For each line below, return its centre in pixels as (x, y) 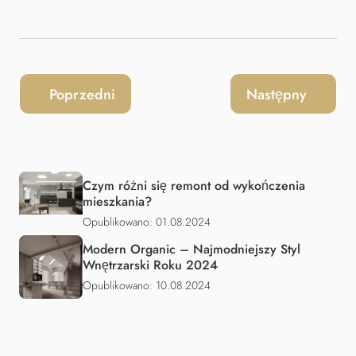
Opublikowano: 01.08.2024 (147, 222)
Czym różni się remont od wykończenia (194, 186)
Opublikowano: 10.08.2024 (147, 286)
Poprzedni (82, 95)
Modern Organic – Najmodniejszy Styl (192, 250)
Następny (277, 95)
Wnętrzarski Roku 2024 (150, 265)
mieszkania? (117, 202)
